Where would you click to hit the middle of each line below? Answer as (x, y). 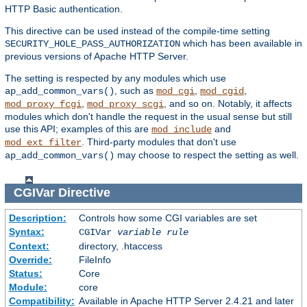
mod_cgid (222, 91)
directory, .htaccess (120, 246)
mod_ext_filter (43, 142)
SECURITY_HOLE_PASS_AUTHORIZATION (93, 44)
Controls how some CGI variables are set (168, 218)
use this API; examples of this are (78, 128)
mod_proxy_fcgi (43, 104)
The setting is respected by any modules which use (115, 78)
